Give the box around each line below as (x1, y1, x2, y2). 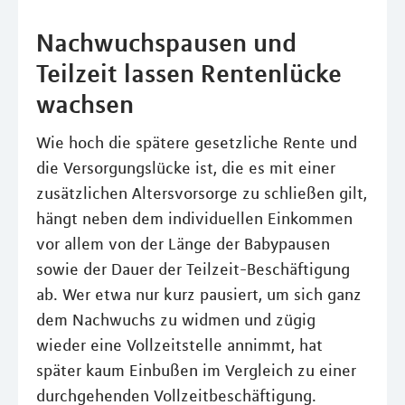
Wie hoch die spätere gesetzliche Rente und (36, 133, 357, 154)
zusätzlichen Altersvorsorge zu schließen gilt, (36, 184, 367, 204)
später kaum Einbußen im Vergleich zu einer (36, 361, 356, 381)
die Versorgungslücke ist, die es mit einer (36, 158, 335, 179)
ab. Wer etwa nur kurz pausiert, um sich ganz (36, 285, 362, 306)
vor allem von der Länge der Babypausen (36, 234, 330, 255)
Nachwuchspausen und (36, 27, 297, 59)
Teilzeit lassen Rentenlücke (36, 58, 342, 89)
